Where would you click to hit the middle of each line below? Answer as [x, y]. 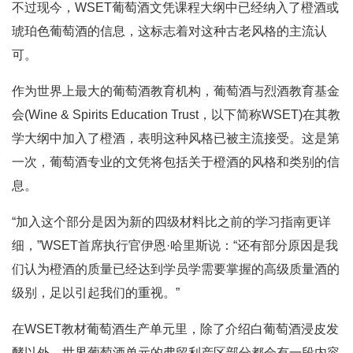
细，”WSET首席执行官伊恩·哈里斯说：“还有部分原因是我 [175, 246]
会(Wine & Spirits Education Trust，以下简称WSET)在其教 [176, 115]
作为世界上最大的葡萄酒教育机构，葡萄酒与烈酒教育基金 [176, 91]
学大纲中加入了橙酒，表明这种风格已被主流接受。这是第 [176, 139]
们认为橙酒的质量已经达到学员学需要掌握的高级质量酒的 [176, 269]
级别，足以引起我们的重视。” [96, 293]
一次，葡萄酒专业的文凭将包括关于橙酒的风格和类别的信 [176, 162]
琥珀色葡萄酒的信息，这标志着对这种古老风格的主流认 [169, 32]
